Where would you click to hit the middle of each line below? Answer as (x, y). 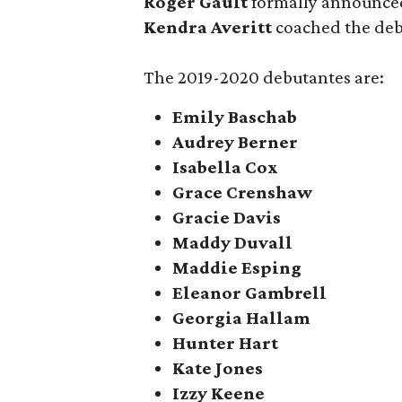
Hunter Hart (225, 343)
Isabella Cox (225, 167)
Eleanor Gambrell (249, 293)
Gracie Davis (227, 217)
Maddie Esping (237, 267)
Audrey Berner (235, 142)
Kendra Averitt (208, 27)
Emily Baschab (235, 117)
